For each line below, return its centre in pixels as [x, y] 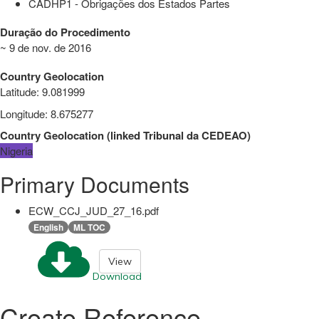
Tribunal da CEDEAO [195, 135]
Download [117, 277]
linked [125, 135]
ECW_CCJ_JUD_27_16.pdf [94, 210]
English [48, 227]
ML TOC [89, 227]
